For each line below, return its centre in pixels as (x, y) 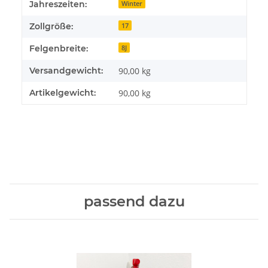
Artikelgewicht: (63, 93)
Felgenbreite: (59, 49)
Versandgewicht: (66, 71)
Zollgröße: (51, 27)
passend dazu (134, 202)
